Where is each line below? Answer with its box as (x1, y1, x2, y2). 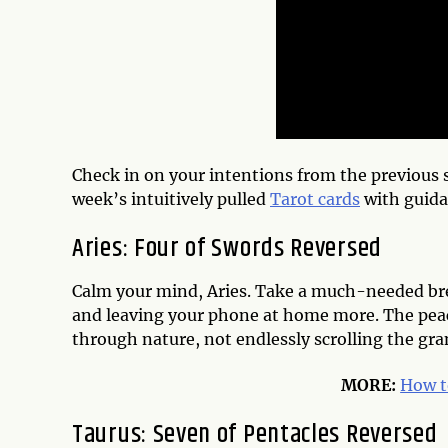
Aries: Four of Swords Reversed (72, 228, 382, 268)
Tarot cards (270, 188, 360, 209)
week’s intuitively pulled (72, 188, 270, 209)
